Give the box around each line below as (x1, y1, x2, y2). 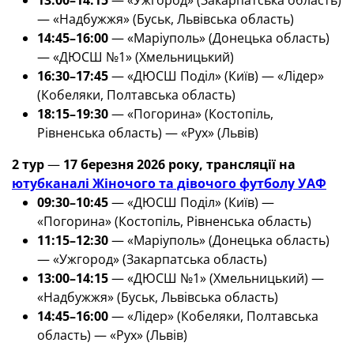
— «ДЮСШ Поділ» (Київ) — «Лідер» (108, 67, 324, 85)
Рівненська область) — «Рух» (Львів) (37, 124, 258, 141)
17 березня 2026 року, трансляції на (60, 156, 296, 173)
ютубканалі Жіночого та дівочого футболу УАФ (12, 175, 326, 192)
